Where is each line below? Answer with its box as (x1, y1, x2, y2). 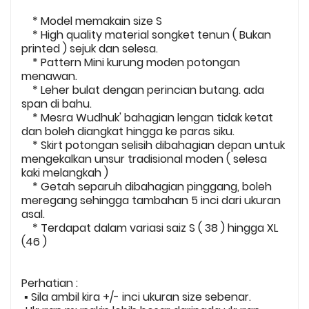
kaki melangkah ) (21, 164, 111, 181)
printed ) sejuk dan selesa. (21, 40, 158, 57)
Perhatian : (21, 275, 81, 291)
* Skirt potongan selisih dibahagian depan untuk (21, 137, 285, 153)
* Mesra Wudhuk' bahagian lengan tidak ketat (21, 109, 273, 126)
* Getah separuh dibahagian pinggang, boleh (21, 178, 272, 195)
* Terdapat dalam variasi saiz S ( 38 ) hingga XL (21, 219, 278, 236)
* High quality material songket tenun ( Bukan (21, 26, 271, 43)
